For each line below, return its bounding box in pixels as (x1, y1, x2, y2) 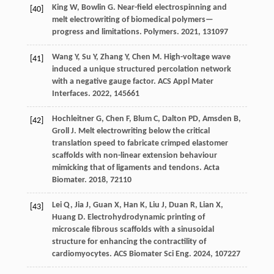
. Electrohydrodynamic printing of (83, 213, 205, 223)
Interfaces (51, 89, 88, 99)
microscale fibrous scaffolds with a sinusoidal (51, 225, 214, 235)
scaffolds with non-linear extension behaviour (51, 151, 217, 161)
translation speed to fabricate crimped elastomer (51, 139, 228, 149)
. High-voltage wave (159, 53, 231, 62)
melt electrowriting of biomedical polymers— (51, 15, 213, 25)
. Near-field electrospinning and (113, 3, 227, 13)
